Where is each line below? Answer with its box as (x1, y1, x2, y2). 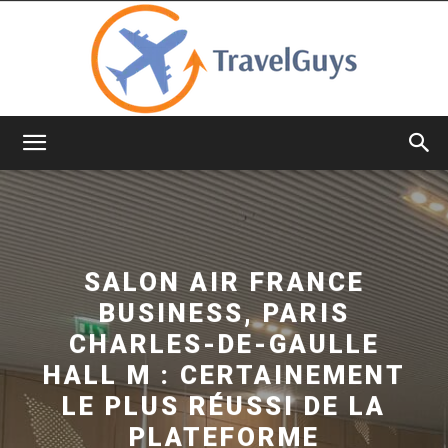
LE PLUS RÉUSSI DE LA (62, 390, 386, 421)
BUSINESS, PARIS (98, 297, 350, 328)
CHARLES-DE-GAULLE (68, 328, 380, 359)
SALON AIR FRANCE (83, 266, 365, 297)
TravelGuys (223, 151, 296, 168)
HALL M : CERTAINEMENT (42, 359, 406, 390)
